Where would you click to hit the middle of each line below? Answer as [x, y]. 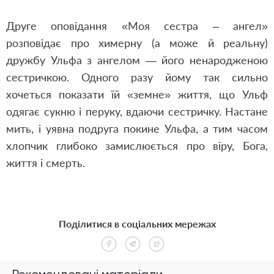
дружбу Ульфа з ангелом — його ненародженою [137, 60]
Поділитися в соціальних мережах [137, 224]
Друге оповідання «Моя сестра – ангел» [137, 26]
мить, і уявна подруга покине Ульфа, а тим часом [137, 128]
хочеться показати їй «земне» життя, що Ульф [137, 94]
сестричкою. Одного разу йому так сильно [137, 77]
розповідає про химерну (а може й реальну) [137, 43]
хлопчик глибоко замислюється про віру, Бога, [137, 146]
